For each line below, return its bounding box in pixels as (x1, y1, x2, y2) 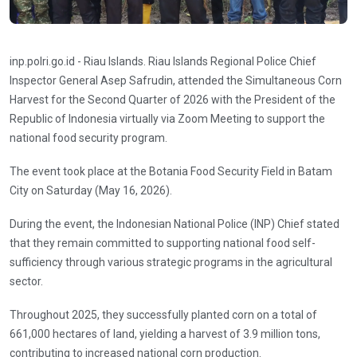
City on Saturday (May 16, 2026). (10, 183, 172, 197)
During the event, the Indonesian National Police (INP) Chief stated (10, 217, 339, 230)
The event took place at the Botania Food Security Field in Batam (10, 164, 332, 178)
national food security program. (10, 131, 170, 144)
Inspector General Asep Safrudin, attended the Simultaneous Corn (10, 73, 342, 87)
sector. (10, 274, 45, 288)
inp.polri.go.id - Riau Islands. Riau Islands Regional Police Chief (10, 54, 316, 68)
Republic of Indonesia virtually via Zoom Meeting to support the (10, 112, 325, 125)
